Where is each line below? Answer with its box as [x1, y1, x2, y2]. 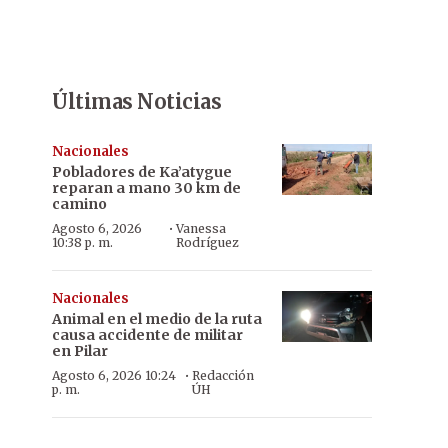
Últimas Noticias [52, 89, 221, 114]
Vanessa [176, 221, 227, 236]
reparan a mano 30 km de [52, 179, 241, 197]
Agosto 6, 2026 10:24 [52, 368, 176, 383]
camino [52, 195, 107, 213]
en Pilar [52, 342, 108, 360]
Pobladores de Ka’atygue [52, 163, 232, 181]
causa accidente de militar [52, 326, 243, 344]
